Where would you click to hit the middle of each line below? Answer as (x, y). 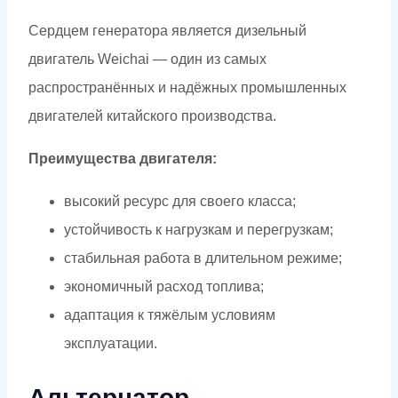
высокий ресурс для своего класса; (180, 201)
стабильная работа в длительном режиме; (203, 258)
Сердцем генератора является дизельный (167, 30)
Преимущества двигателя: (123, 158)
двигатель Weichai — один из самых (147, 59)
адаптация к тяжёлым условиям (170, 314)
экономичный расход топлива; (164, 286)
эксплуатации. (111, 343)
